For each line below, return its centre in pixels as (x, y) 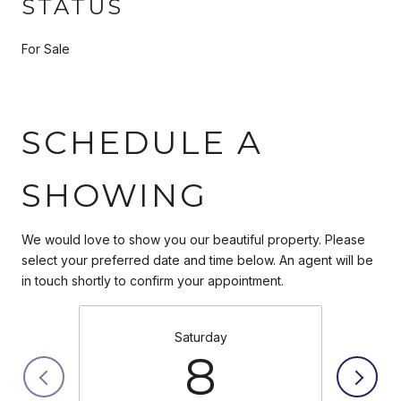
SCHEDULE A (142, 142)
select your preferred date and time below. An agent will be (197, 260)
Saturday (200, 337)
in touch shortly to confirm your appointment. (153, 280)
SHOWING (115, 195)
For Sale (46, 48)
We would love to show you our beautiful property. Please (193, 239)
